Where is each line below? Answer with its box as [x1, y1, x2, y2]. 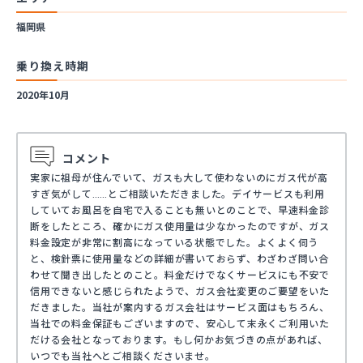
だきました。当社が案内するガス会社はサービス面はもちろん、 [30, 301, 330, 314]
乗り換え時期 [16, 57, 90, 74]
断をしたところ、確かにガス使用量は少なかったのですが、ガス [30, 220, 330, 233]
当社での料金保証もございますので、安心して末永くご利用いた [30, 318, 330, 330]
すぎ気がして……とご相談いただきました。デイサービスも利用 [30, 188, 325, 200]
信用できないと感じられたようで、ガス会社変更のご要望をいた [30, 285, 330, 297]
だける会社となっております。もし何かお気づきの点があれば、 [30, 334, 328, 346]
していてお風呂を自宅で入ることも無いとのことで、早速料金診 [30, 204, 330, 216]
